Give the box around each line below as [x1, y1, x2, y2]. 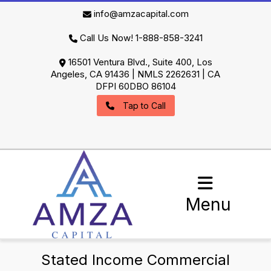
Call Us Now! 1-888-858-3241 [79, 32, 203, 44]
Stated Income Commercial [41, 251, 230, 269]
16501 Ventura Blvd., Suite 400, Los [65, 56, 212, 68]
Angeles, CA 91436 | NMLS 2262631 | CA [51, 68, 220, 80]
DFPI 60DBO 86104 [95, 80, 176, 92]
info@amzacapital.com [93, 8, 189, 19]
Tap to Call [122, 100, 166, 111]
